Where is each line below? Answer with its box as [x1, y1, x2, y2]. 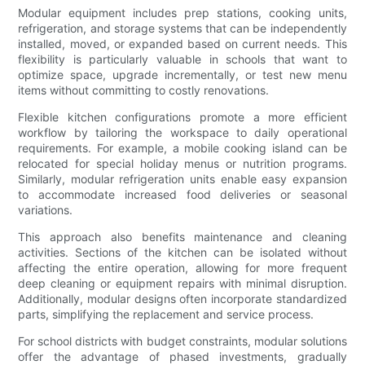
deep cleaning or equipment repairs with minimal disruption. [18, 276, 347, 291]
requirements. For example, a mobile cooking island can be [18, 141, 347, 156]
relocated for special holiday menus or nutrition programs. [18, 156, 347, 171]
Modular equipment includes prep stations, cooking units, [18, 6, 347, 20]
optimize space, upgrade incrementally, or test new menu [18, 68, 347, 82]
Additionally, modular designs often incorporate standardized [18, 292, 347, 306]
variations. [18, 203, 73, 218]
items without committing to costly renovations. [18, 83, 270, 98]
